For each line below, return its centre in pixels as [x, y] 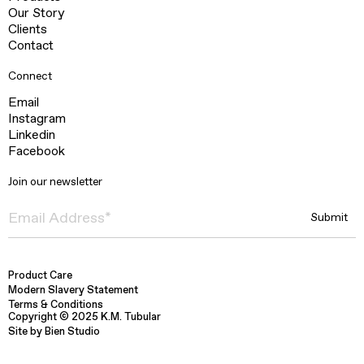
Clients [28, 29]
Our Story [37, 13]
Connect [30, 76]
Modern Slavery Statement [73, 290]
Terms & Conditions [56, 305]
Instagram [37, 119]
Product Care [40, 275]
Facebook [37, 151]
